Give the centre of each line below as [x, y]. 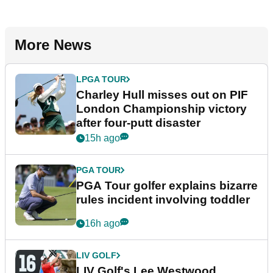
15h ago [102, 138]
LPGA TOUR [101, 80]
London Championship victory [161, 109]
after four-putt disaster [138, 123]
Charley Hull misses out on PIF [162, 95]
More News [53, 45]
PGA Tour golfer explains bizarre [167, 186]
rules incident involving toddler [163, 200]
